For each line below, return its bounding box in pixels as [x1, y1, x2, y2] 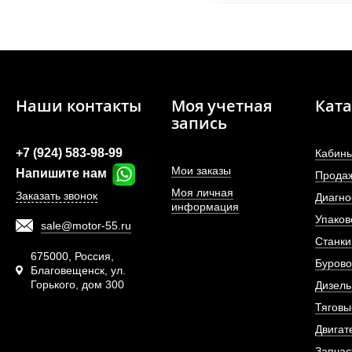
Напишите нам [16, 166, 110, 180]
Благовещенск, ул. [31, 263, 126, 277]
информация [170, 200, 239, 213]
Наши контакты [16, 94, 141, 116]
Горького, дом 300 [31, 277, 125, 291]
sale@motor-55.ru [41, 218, 131, 232]
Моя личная [170, 185, 233, 199]
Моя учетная [170, 94, 272, 116]
